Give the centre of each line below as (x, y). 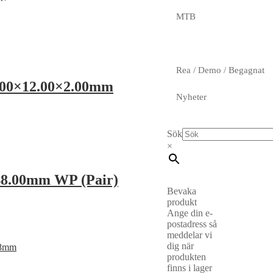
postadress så (192, 224)
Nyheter (191, 97)
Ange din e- (190, 213)
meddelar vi (189, 235)
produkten (186, 257)
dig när (180, 246)
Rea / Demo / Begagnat (220, 70)
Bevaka (181, 191)
